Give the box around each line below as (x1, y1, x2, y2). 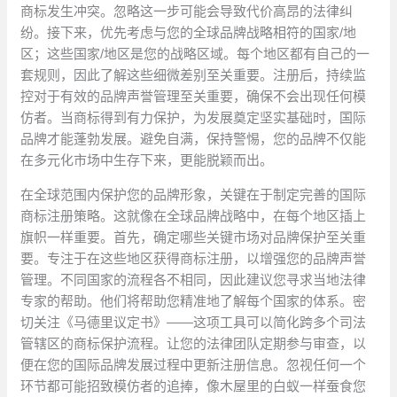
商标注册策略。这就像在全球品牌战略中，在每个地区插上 (20, 208, 367, 224)
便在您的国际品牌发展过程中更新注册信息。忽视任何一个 (20, 357, 367, 373)
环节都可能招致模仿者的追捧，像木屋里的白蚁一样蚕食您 (20, 378, 367, 394)
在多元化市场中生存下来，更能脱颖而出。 (20, 152, 274, 168)
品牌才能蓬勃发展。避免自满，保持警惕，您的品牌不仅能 (20, 131, 367, 147)
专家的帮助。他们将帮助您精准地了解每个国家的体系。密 (20, 293, 367, 309)
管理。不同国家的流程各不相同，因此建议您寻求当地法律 (20, 272, 367, 288)
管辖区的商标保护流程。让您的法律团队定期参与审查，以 (20, 336, 367, 352)
